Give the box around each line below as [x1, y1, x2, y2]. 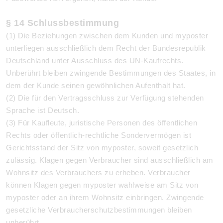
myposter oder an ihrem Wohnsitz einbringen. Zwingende [6, 193, 204, 202]
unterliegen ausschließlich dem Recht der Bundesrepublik [6, 44, 206, 52]
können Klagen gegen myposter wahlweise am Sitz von [6, 181, 198, 189]
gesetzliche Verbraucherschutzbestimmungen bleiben [6, 206, 192, 214]
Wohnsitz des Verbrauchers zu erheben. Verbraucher [6, 168, 191, 177]
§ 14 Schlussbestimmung [6, 18, 119, 28]
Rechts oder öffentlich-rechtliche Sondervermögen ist [6, 131, 191, 139]
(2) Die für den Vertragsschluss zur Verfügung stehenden [6, 94, 204, 102]
